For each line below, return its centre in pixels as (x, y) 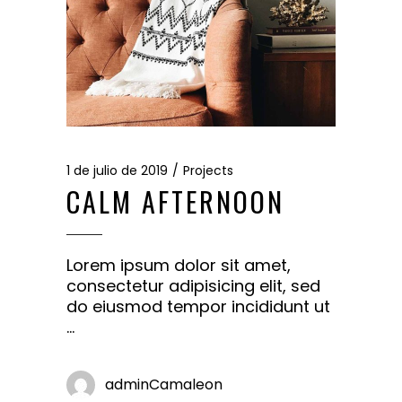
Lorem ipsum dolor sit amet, (179, 265)
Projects (208, 170)
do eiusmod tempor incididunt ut (198, 306)
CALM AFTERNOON (175, 201)
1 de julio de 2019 (117, 170)
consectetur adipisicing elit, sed (193, 285)
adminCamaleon (164, 384)
